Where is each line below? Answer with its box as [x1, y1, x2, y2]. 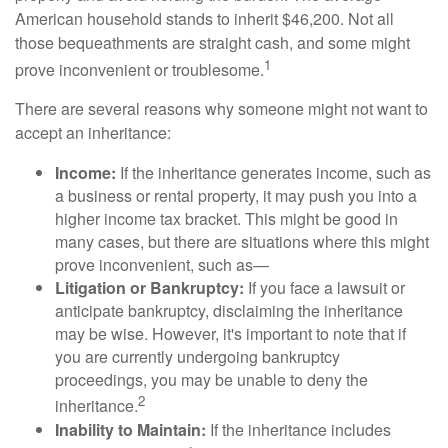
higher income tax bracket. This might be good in [55, 207, 398, 231]
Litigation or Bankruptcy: [55, 276, 244, 300]
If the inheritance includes [206, 417, 391, 441]
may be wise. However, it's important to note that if [55, 322, 406, 346]
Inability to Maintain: [55, 417, 206, 441]
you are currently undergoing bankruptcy [55, 345, 340, 369]
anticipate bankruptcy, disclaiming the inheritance [55, 299, 403, 323]
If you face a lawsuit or [244, 276, 405, 300]
